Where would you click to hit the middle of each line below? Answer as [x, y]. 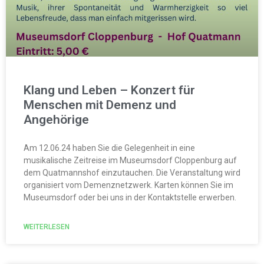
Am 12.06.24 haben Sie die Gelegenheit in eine [109, 148]
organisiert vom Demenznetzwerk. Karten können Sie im [128, 185]
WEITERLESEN [47, 227]
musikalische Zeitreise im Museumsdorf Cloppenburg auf [130, 160]
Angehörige [56, 119]
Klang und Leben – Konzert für [109, 90]
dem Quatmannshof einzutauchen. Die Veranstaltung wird [132, 172]
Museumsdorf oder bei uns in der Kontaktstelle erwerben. [130, 197]
